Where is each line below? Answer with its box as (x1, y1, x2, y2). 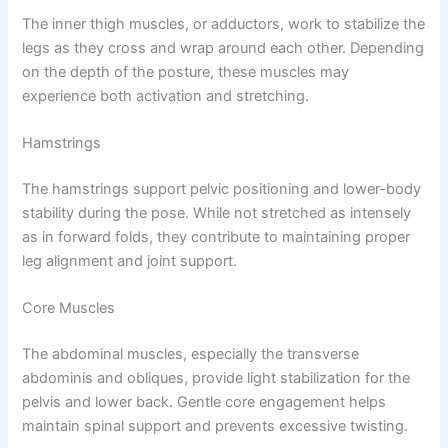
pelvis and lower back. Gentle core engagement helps (22, 393, 387, 412)
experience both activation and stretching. (22, 86, 310, 105)
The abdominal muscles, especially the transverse (22, 345, 360, 364)
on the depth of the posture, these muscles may (22, 62, 350, 81)
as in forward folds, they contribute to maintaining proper (22, 227, 411, 246)
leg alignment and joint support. (22, 251, 238, 270)
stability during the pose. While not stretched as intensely (22, 203, 412, 222)
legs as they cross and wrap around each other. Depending (22, 38, 425, 57)
